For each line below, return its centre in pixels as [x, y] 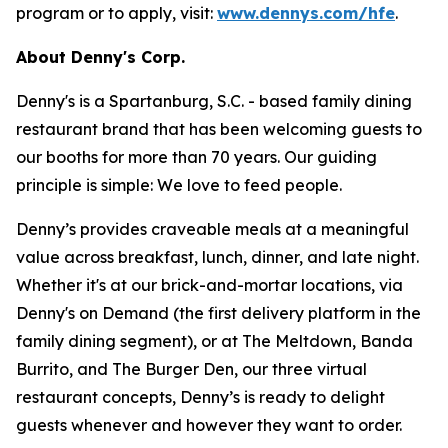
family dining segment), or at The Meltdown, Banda [214, 341]
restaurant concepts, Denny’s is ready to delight [200, 397]
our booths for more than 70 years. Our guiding [196, 157]
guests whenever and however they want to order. [209, 425]
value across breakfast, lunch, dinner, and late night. [217, 257]
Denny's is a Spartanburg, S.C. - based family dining [214, 101]
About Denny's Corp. [100, 57]
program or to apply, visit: [116, 13]
